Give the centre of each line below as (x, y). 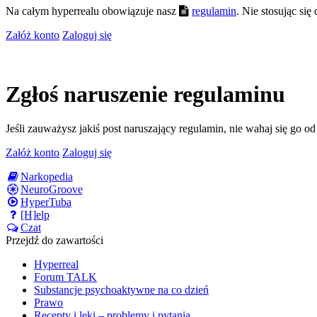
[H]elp (35, 215)
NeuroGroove (51, 190)
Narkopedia (46, 177)
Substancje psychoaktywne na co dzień (121, 290)
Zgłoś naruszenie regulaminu (145, 94)
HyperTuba (46, 202)
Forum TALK (65, 277)
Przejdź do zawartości (54, 241)
